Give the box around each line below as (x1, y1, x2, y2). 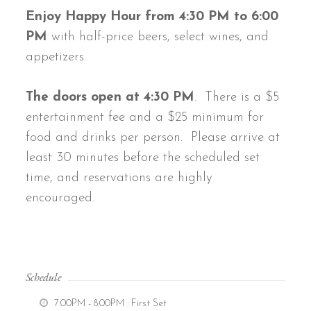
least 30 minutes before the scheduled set (26, 151, 260, 165)
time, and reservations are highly (26, 171, 213, 185)
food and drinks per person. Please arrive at (26, 131, 280, 144)
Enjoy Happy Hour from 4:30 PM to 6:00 (26, 10, 279, 24)
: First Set (124, 298, 167, 309)
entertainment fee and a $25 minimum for (26, 110, 264, 124)
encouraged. (26, 191, 95, 205)
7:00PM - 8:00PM (54, 298, 125, 309)
